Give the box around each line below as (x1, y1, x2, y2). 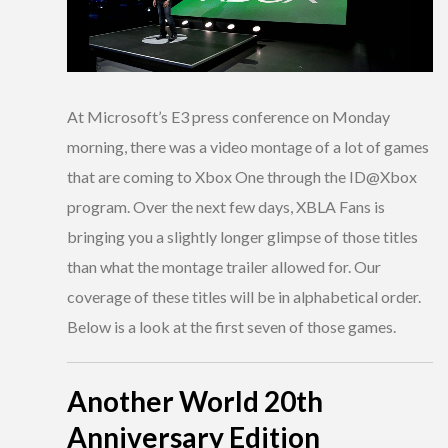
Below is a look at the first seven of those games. (67, 317, 396, 337)
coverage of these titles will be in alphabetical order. (67, 287, 421, 307)
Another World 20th (67, 384, 323, 419)
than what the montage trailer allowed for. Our (67, 257, 381, 277)
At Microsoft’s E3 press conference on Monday (67, 107, 390, 127)
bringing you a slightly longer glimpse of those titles (67, 227, 418, 247)
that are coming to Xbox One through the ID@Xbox (67, 167, 417, 187)
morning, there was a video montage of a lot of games (67, 137, 429, 157)
